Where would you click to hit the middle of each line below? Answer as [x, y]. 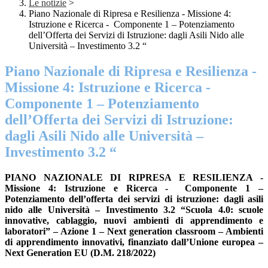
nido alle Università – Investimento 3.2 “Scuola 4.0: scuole [134, 210]
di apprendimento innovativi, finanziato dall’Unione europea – [134, 242]
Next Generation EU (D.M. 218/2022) [80, 253]
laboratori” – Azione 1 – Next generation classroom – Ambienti [134, 232]
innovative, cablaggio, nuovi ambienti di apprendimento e [134, 221]
